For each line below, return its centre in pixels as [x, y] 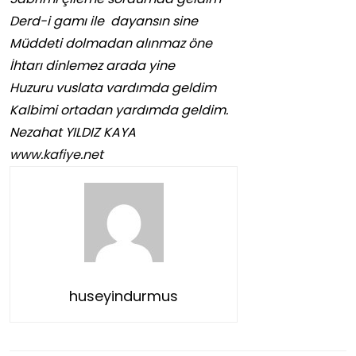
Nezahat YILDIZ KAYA [73, 133]
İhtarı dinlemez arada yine [92, 66]
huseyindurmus [124, 296]
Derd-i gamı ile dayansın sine [104, 21]
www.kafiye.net [56, 155]
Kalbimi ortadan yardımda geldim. [119, 110]
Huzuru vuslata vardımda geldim [113, 88]
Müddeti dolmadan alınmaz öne [111, 44]
